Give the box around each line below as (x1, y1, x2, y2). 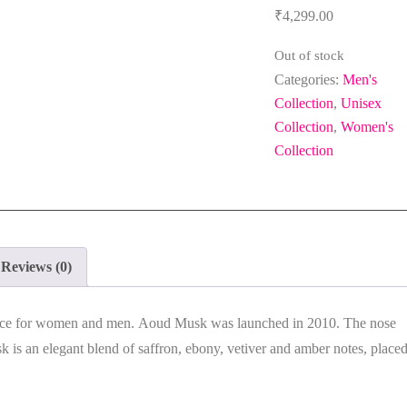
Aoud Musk (138, 314, 207, 331)
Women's (340, 119, 393, 134)
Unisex (340, 95, 382, 111)
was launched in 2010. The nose (207, 314, 396, 331)
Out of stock (273, 48, 344, 63)
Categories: (273, 72, 342, 87)
